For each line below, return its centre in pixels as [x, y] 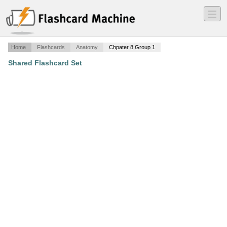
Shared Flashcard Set [45, 63]
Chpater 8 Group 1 [132, 47]
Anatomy [87, 47]
